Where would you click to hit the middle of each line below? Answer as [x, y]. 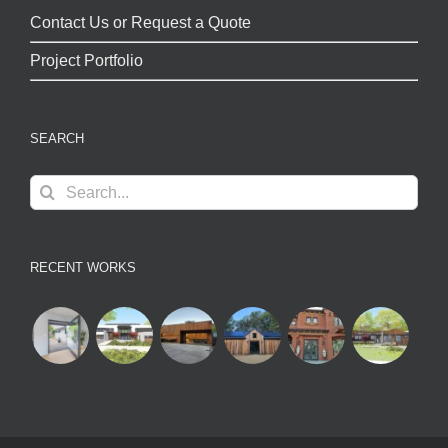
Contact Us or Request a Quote [140, 23]
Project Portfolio [86, 61]
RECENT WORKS [83, 268]
